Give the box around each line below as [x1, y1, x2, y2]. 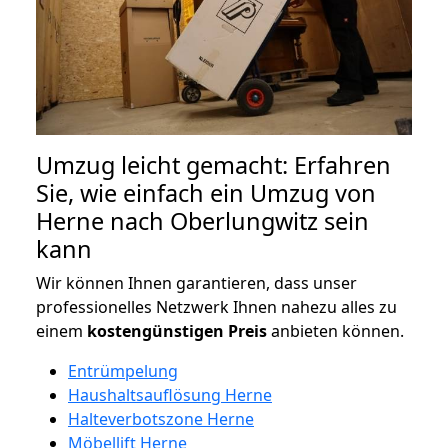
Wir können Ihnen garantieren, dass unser [36, 271, 357, 294]
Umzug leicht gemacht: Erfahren [36, 148, 391, 181]
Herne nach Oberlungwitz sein [36, 204, 369, 237]
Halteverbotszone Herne [68, 407, 254, 430]
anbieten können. [267, 319, 404, 342]
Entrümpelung [68, 359, 178, 382]
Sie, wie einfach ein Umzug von [36, 176, 376, 209]
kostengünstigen [87, 319, 224, 342]
